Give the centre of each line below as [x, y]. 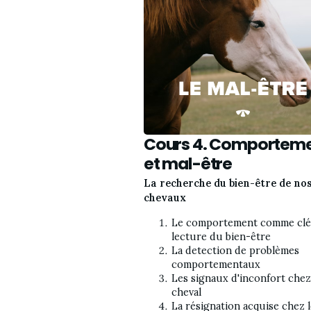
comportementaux [216, 264]
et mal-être [188, 163]
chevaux [165, 198]
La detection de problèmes [235, 250]
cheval [186, 292]
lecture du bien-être [221, 236]
